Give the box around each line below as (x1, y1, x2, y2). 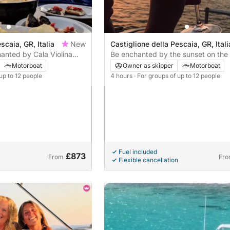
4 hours (110, 71, 134, 80)
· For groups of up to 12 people (133, 71, 220, 80)
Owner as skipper (122, 61, 174, 69)
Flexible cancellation (118, 156, 178, 164)
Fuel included (118, 147, 157, 156)
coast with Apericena (110, 60, 181, 69)
